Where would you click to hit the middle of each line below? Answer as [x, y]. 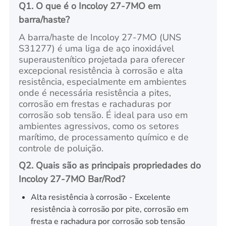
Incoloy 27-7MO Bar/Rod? [72, 179]
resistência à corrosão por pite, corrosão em [109, 209]
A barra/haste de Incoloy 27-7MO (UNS [100, 37]
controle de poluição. [61, 148]
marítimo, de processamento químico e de [104, 137]
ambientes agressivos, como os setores [99, 126]
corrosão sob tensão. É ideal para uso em [103, 115]
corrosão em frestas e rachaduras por [95, 104]
